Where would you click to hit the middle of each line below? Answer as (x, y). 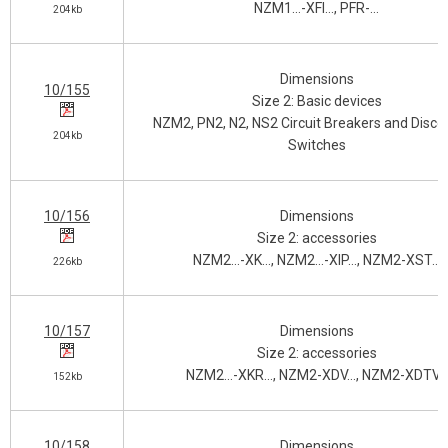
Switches (316, 145)
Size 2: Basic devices (316, 101)
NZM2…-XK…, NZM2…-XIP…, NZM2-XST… (316, 260)
